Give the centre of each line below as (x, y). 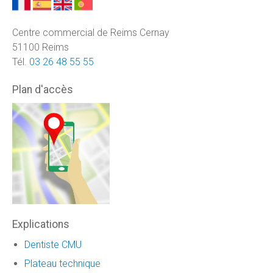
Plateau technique (62, 264)
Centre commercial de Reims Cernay (91, 32)
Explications (41, 225)
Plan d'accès (43, 89)
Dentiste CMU (53, 244)
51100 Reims (41, 47)
